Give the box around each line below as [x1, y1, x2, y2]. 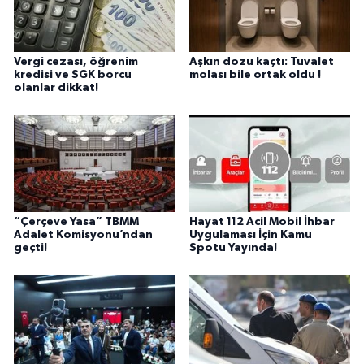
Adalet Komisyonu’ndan [14, 229, 153, 241]
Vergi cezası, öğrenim [14, 56, 138, 68]
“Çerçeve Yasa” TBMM [14, 216, 139, 228]
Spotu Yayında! [188, 242, 277, 254]
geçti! [14, 242, 47, 254]
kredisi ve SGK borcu [14, 69, 132, 81]
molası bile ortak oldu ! [188, 69, 321, 81]
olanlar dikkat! [14, 82, 98, 94]
